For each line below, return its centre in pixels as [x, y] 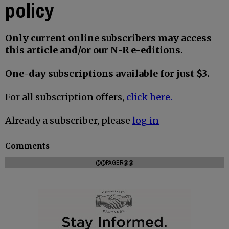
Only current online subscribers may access [108, 38]
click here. [149, 97]
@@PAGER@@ [114, 162]
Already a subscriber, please [69, 121]
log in [146, 121]
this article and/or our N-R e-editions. [94, 50]
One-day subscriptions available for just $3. [107, 74]
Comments [27, 146]
